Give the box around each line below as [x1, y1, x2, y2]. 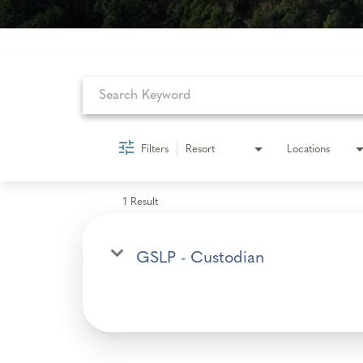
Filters [141, 144, 169, 156]
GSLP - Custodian [136, 250, 264, 267]
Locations [287, 144, 330, 156]
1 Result [123, 197, 158, 208]
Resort [186, 144, 215, 156]
